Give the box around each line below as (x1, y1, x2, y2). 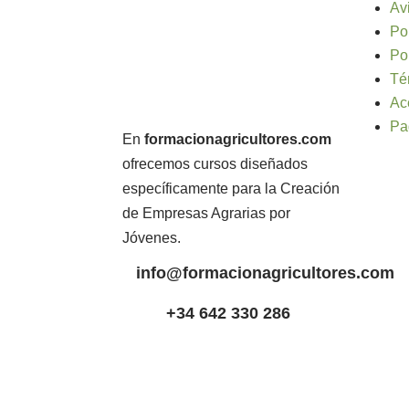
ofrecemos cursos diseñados (122, 155, 309, 172)
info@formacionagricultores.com (136, 263, 395, 282)
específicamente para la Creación (122, 180, 341, 196)
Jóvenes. (122, 229, 182, 246)
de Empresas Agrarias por (122, 204, 291, 221)
